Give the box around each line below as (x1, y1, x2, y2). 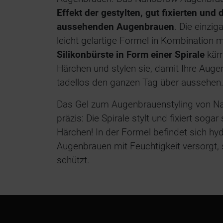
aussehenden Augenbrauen (57, 21, 174, 32)
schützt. (57, 154, 90, 166)
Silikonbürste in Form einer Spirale (57, 49, 205, 60)
